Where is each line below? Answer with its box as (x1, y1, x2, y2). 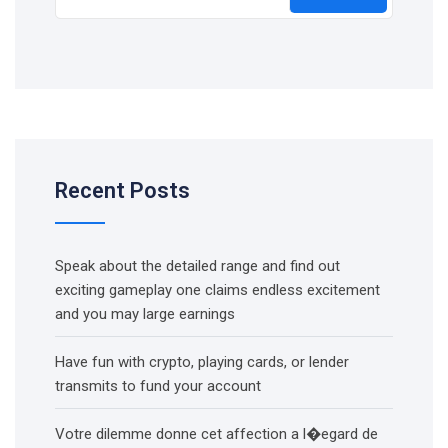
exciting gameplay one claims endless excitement (55, 281, 380, 299)
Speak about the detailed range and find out (55, 257, 340, 275)
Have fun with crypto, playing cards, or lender (55, 353, 349, 371)
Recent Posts (55, 178, 190, 203)
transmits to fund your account (55, 377, 261, 395)
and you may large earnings (55, 305, 235, 323)
